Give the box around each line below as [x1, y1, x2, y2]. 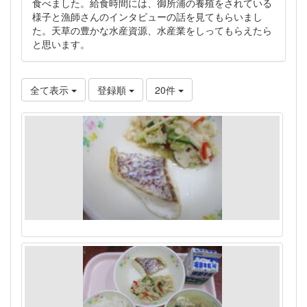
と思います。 [32, 37, 90, 51]
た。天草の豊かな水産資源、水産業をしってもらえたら [32, 23, 272, 38]
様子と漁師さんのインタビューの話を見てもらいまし [32, 10, 262, 24]
